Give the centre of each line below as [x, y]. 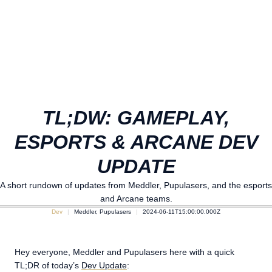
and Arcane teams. [136, 199]
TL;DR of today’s [48, 265]
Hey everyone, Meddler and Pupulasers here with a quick [124, 252]
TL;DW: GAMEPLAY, [136, 118]
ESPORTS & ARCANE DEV [136, 142]
